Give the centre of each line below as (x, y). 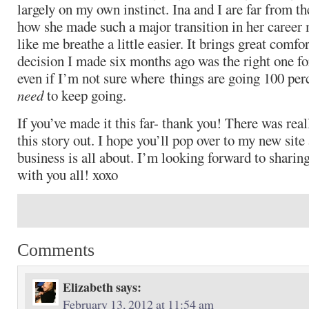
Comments (56, 250)
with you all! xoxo (68, 175)
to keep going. (85, 95)
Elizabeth (88, 287)
